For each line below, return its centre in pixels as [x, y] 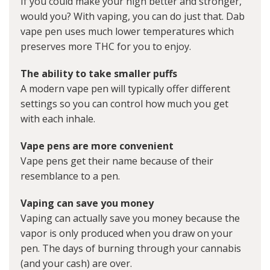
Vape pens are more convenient [97, 146]
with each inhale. [58, 119]
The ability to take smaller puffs [99, 74]
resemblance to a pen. [70, 176]
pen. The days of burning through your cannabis [131, 249]
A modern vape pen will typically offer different [125, 89]
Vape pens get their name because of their [117, 161]
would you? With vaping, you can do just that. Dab [133, 17]
